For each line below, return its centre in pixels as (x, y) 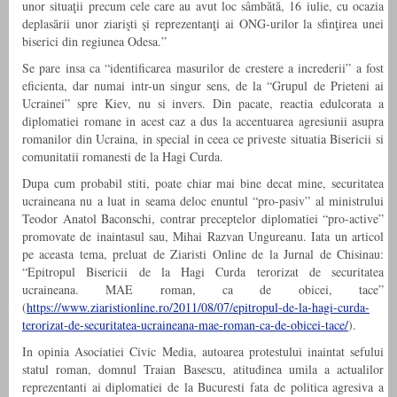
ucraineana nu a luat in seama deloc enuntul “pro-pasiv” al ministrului (203, 201)
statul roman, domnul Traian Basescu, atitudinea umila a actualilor (203, 370)
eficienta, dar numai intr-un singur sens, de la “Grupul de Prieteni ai (203, 86)
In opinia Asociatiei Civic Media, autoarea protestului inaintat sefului (203, 352)
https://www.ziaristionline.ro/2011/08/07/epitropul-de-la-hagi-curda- (198, 307)
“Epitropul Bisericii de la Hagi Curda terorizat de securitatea (203, 272)
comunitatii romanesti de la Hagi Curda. (123, 157)
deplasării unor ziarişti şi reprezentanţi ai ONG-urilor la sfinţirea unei (203, 24)
